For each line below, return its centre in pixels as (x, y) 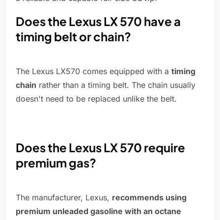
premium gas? (56, 163)
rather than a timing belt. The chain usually (116, 85)
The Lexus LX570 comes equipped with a (94, 71)
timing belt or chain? (73, 37)
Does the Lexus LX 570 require (100, 148)
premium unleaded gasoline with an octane (98, 211)
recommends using (149, 198)
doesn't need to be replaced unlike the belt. (96, 99)
